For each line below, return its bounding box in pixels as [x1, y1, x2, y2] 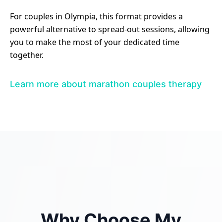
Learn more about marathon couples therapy [10, 79, 202, 89]
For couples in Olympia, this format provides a [10, 11, 183, 22]
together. [10, 50, 44, 60]
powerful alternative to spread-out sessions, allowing [10, 24, 210, 35]
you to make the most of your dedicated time [10, 37, 179, 48]
